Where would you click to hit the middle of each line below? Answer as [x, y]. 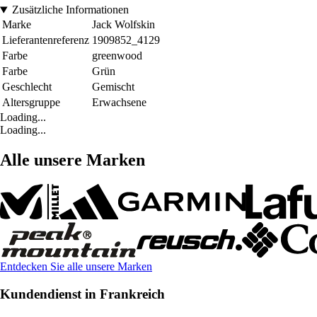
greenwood [117, 56]
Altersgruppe [31, 103]
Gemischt [113, 87]
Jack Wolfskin [123, 25]
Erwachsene [119, 103]
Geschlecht [27, 87]
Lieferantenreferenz [46, 40]
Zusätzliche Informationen [70, 10]
